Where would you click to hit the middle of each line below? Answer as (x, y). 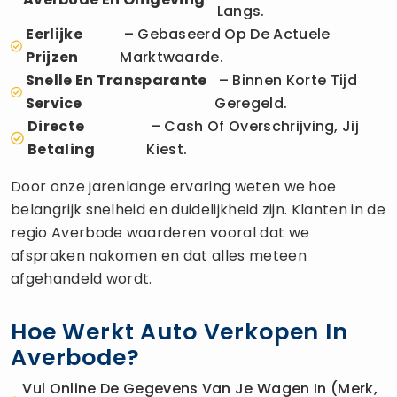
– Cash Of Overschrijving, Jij (253, 126)
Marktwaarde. (172, 57)
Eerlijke (54, 34)
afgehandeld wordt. (82, 278)
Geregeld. (251, 103)
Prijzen (52, 57)
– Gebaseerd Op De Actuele (225, 34)
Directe (56, 126)
